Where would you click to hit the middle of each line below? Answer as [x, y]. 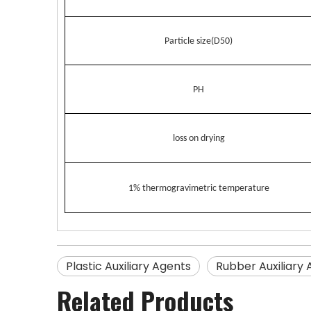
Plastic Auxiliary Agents [128, 266]
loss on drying [199, 138]
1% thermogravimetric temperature [199, 188]
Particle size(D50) [199, 41]
